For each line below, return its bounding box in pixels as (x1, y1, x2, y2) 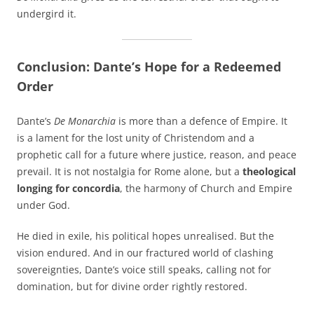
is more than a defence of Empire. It (116, 114, 287, 128)
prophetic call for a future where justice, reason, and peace (17, 148, 296, 162)
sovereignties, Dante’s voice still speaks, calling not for (17, 263, 271, 277)
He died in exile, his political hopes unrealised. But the (17, 229, 274, 243)
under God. (17, 198, 70, 212)
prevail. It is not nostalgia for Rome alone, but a (17, 165, 243, 179)
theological (243, 165, 296, 179)
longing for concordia (17, 182, 120, 196)
